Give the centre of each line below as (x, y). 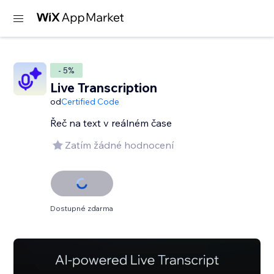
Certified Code (91, 102)
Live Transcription (104, 87)
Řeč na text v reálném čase (111, 123)
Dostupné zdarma (82, 208)
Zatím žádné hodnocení (120, 145)
